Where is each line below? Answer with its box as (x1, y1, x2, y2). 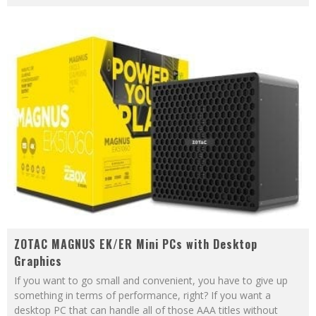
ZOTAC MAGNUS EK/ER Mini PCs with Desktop (14, 235, 257, 253)
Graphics (14, 252, 62, 269)
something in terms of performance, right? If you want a (14, 288, 271, 302)
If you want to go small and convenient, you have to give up (14, 273, 288, 287)
